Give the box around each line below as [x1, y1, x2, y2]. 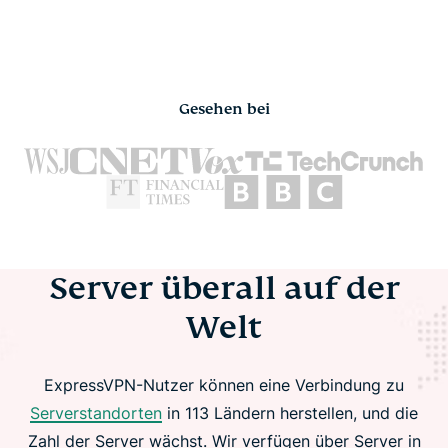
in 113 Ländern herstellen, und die [162, 403, 418, 424]
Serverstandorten [30, 403, 162, 424]
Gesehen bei [178, 99, 270, 119]
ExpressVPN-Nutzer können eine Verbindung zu [44, 375, 404, 396]
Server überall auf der [48, 268, 400, 309]
